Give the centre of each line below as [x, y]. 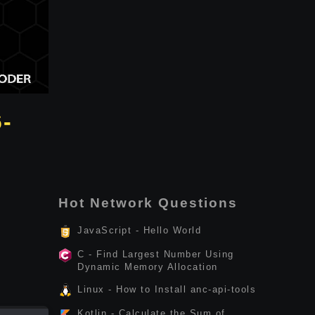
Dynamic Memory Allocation [148, 267]
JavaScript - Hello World [139, 230]
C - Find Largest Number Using [156, 254]
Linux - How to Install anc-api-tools [167, 289]
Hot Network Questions [148, 203]
